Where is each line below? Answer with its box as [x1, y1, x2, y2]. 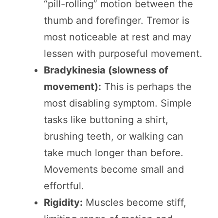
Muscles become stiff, [83, 197, 186, 209]
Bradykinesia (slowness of [44, 64, 168, 76]
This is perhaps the [101, 81, 192, 93]
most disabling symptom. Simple [44, 97, 192, 109]
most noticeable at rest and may [44, 31, 191, 43]
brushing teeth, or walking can [44, 130, 183, 143]
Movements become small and [44, 163, 184, 176]
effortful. [44, 180, 84, 192]
